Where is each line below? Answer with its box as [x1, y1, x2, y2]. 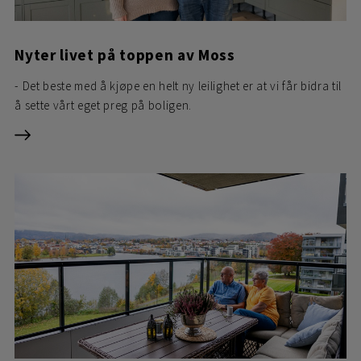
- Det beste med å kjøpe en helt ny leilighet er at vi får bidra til [15, 77, 342, 93]
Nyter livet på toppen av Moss [15, 44, 235, 64]
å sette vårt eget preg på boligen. [15, 97, 193, 113]
